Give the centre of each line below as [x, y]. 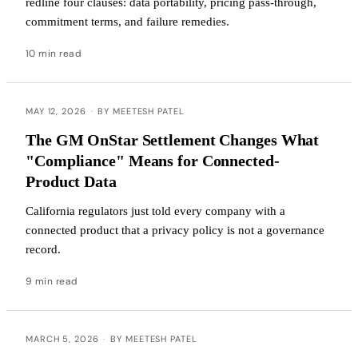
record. [43, 249]
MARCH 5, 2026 [62, 338]
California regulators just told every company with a [155, 211]
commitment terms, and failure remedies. [127, 21]
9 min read [52, 281]
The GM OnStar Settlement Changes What [173, 139]
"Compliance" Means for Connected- [153, 160]
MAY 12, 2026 [56, 111]
